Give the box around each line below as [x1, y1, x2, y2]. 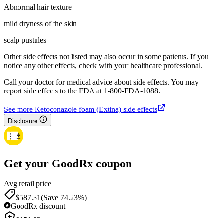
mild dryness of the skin [4, 19, 77, 28]
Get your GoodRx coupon [4, 157, 132, 170]
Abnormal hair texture [4, 2, 72, 11]
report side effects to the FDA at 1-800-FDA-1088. [4, 86, 160, 95]
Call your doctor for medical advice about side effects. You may [4, 77, 199, 86]
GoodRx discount [11, 202, 65, 211]
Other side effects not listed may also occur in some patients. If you [4, 52, 209, 61]
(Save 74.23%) [41, 193, 87, 202]
